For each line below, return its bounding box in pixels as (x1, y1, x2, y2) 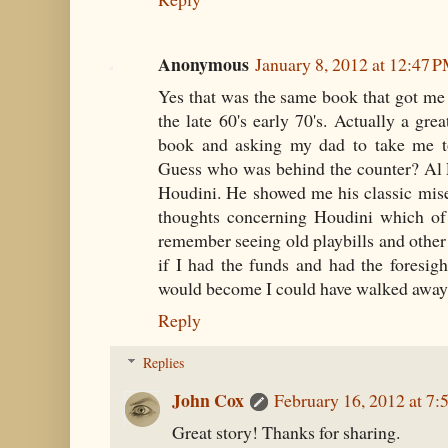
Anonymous (158, 51, 249, 78)
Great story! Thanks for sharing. (172, 420, 400, 445)
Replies (143, 353, 185, 373)
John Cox (172, 387, 244, 414)
